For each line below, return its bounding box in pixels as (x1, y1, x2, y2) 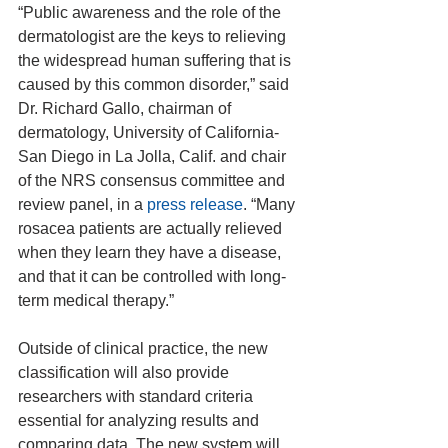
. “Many (243, 196, 299, 213)
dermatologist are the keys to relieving (18, 28, 290, 45)
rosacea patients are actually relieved (18, 220, 286, 237)
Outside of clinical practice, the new (18, 340, 272, 357)
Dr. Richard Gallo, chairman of (18, 100, 235, 117)
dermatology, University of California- (18, 124, 279, 141)
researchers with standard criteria (18, 388, 257, 405)
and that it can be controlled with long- (18, 268, 286, 285)
